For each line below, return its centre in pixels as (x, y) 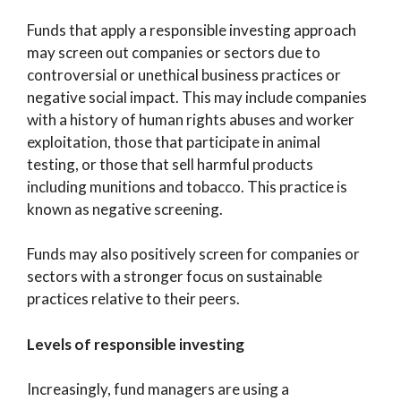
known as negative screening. (125, 209)
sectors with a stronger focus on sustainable (175, 276)
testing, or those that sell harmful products (170, 164)
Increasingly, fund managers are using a (158, 389)
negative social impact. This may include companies (197, 97)
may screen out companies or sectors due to (174, 52)
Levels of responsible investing (136, 344)
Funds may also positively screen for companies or (193, 254)
